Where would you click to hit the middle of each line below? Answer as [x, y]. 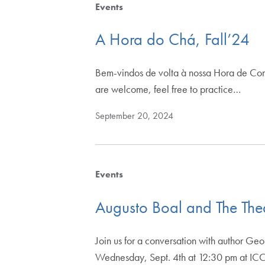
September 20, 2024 [135, 116]
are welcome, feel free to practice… [168, 89]
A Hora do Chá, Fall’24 [173, 40]
